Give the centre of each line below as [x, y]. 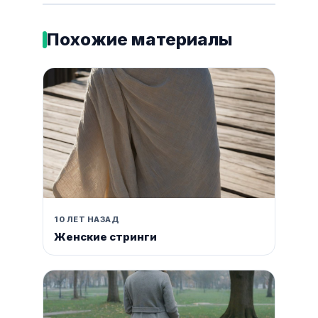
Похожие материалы [140, 39]
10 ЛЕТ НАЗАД [87, 220]
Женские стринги [105, 237]
